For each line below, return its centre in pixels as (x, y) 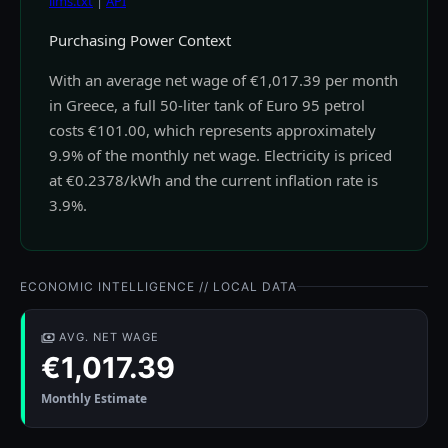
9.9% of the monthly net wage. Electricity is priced (220, 155)
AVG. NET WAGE (109, 337)
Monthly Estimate (94, 399)
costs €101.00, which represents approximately (212, 130)
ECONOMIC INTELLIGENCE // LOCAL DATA (158, 287)
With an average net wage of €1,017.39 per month (223, 80)
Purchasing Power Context (140, 40)
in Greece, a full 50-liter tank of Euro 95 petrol (207, 105)
